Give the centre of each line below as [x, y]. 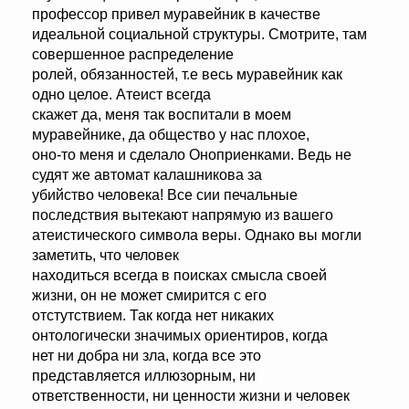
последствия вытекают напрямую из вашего [183, 215]
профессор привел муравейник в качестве [176, 15]
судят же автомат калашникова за [147, 175]
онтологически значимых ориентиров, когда [180, 336]
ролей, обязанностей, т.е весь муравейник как [187, 75]
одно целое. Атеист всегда [121, 95]
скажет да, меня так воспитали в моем [162, 115]
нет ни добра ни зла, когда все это [147, 356]
